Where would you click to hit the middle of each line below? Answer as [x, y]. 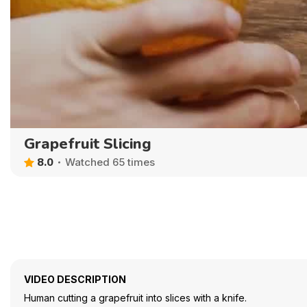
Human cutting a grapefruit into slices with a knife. [135, 297]
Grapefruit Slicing [88, 144]
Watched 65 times [110, 162]
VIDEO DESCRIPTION [75, 279]
